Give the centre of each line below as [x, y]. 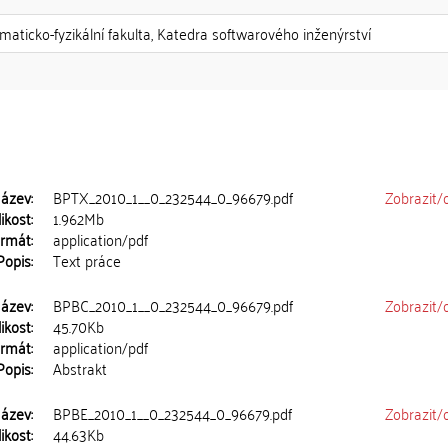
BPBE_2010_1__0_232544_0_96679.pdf [173, 413]
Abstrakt [80, 368]
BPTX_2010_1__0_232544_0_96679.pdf [173, 197]
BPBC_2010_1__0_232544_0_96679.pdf [173, 305]
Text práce [87, 260]
